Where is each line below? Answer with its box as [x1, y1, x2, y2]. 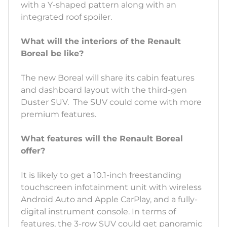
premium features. [21, 109, 98, 120]
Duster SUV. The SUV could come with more [21, 97, 202, 107]
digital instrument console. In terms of [21, 207, 176, 217]
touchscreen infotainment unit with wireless [21, 182, 202, 193]
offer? [21, 146, 45, 156]
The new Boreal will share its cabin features [21, 73, 195, 83]
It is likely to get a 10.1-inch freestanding [21, 170, 181, 180]
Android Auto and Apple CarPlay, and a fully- [21, 195, 198, 205]
